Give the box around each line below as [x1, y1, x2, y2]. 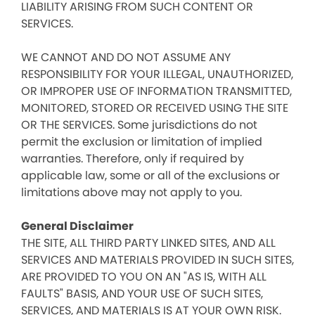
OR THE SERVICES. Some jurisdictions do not [21, 117, 257, 133]
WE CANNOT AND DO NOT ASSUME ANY [21, 49, 231, 65]
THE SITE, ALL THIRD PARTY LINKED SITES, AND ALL [21, 235, 276, 251]
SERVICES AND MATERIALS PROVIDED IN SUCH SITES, [21, 252, 294, 268]
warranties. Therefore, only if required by [21, 150, 244, 167]
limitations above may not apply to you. [21, 184, 242, 200]
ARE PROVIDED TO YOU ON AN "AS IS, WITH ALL [21, 269, 266, 285]
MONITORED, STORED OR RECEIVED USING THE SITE [21, 100, 288, 116]
